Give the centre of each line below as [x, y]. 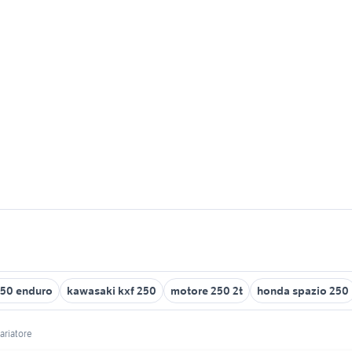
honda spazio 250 [303, 291]
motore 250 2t [207, 291]
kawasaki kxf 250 [112, 291]
